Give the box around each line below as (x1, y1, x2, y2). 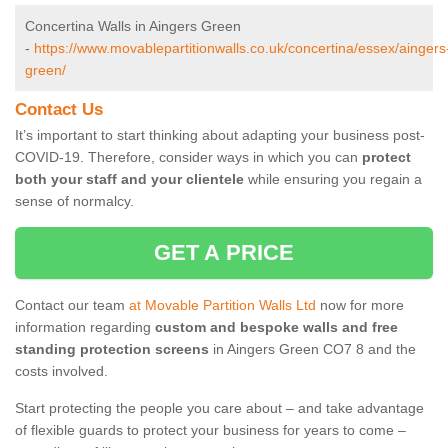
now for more (316, 297, 404, 314)
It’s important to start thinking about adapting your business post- (15, 127, 425, 144)
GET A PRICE (153, 240, 295, 266)
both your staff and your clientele (15, 171, 244, 188)
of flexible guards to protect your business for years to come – (15, 422, 406, 439)
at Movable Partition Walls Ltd (129, 297, 316, 314)
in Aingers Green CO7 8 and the (209, 341, 416, 358)
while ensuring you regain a (244, 171, 422, 188)
